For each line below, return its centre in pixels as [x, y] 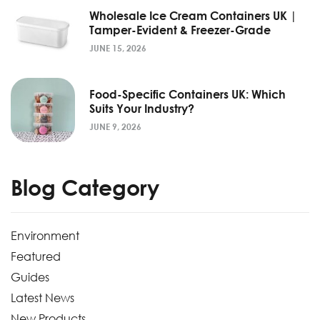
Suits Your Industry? [143, 108]
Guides [30, 277]
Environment [45, 235]
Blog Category [85, 187]
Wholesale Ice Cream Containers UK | [193, 15]
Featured [36, 256]
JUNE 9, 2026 [115, 126]
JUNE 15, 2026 [118, 48]
